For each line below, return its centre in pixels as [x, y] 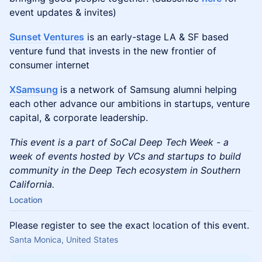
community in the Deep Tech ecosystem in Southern [125, 170]
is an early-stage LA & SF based [156, 37]
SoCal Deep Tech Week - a [169, 142]
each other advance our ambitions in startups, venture [130, 104]
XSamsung [34, 89]
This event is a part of [58, 142]
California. [32, 184]
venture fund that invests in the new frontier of [113, 51]
